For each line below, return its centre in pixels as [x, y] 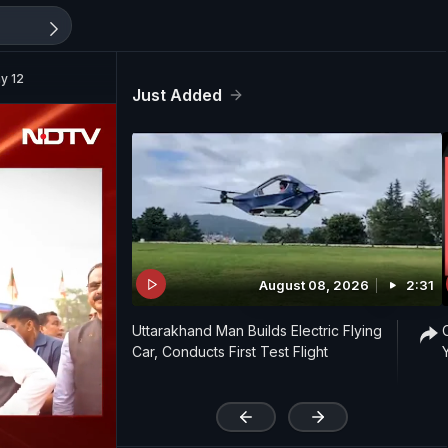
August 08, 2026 [314, 285]
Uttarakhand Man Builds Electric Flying [257, 331]
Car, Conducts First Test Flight [230, 352]
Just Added [177, 95]
